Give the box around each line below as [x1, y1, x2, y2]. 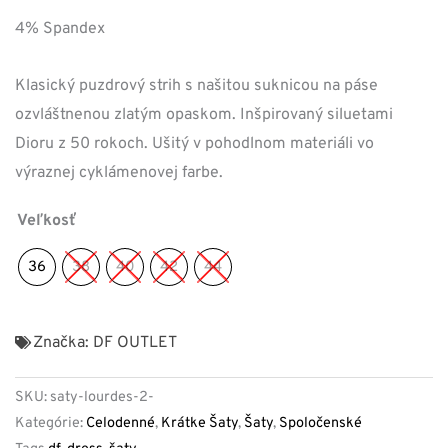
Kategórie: [15, 413, 83, 433]
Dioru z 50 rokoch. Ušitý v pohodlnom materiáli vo [15, 133, 374, 154]
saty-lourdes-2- [50, 387, 154, 407]
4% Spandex [15, 18, 105, 39]
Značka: [33, 332, 93, 353]
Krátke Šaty [161, 413, 238, 433]
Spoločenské [279, 413, 362, 433]
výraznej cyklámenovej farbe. [15, 162, 223, 183]
